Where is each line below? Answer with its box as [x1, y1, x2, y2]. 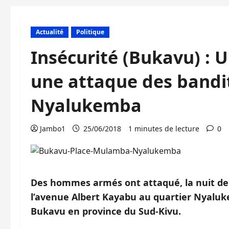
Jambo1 [40, 124, 65, 133]
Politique [76, 28, 104, 36]
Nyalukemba [31, 94, 142, 117]
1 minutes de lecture [128, 124, 199, 133]
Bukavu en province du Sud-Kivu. [31, 205, 181, 217]
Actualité [36, 28, 63, 36]
